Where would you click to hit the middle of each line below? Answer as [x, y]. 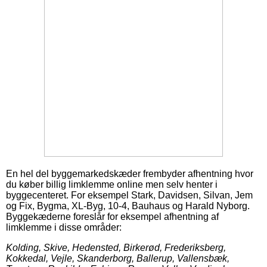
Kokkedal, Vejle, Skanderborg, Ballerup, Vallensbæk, [118, 258]
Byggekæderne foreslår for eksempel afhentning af [112, 216]
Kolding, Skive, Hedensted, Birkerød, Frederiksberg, [116, 247]
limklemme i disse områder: [64, 227]
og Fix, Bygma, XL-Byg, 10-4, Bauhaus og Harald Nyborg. [128, 206]
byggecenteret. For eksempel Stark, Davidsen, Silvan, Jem [129, 195]
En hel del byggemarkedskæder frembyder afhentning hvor [130, 173]
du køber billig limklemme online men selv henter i [112, 184]
